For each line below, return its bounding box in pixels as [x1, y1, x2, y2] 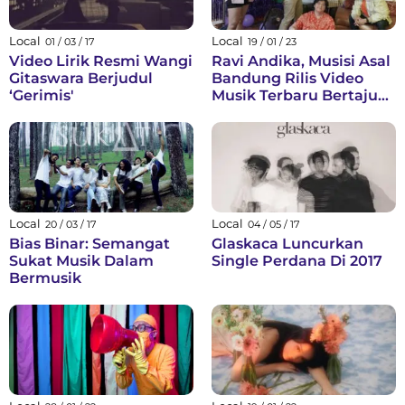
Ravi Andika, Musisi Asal [212, 52, 391, 71]
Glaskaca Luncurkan [212, 235, 363, 253]
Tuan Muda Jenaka [212, 104, 353, 122]
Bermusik [9, 269, 81, 287]
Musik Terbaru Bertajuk [212, 87, 387, 105]
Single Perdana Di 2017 [212, 252, 382, 270]
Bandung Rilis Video [212, 70, 363, 88]
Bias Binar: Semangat [9, 235, 170, 253]
